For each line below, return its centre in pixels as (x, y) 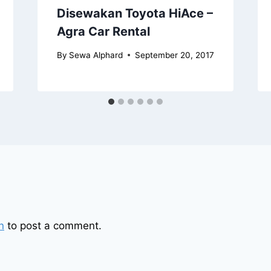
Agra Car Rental (103, 32)
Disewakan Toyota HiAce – (135, 14)
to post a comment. (53, 225)
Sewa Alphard (96, 55)
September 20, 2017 (174, 55)
